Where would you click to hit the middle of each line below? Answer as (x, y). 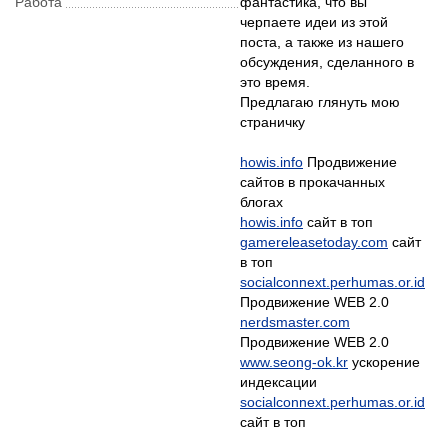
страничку (272, 122)
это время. (275, 82)
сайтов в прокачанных (312, 182)
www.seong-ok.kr (294, 362)
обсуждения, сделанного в (327, 62)
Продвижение (350, 162)
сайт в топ (273, 422)
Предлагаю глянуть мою (320, 102)
